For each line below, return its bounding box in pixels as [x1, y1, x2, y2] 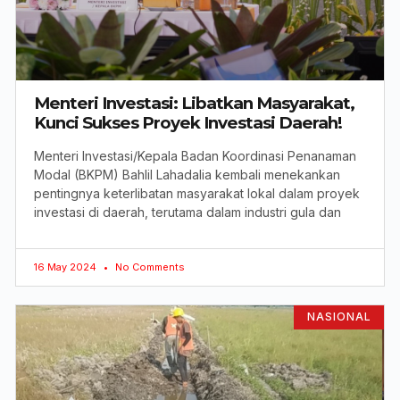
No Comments [112, 261, 185, 274]
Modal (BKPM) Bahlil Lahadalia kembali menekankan [34, 167, 340, 183]
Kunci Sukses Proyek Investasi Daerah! [34, 112, 342, 134]
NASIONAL [306, 310, 371, 324]
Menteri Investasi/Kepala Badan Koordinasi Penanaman [34, 148, 356, 164]
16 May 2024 [34, 261, 99, 274]
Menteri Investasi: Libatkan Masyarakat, [34, 93, 354, 114]
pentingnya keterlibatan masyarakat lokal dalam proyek [34, 186, 360, 202]
